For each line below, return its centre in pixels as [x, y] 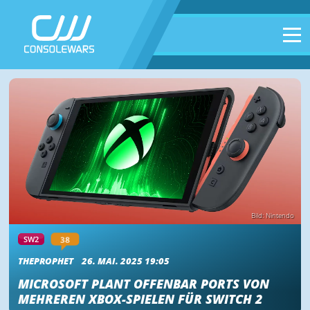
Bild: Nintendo [272, 215]
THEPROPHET [45, 261]
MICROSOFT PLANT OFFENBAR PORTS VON [143, 284]
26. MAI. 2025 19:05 [126, 261]
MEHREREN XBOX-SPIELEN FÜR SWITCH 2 [140, 299]
